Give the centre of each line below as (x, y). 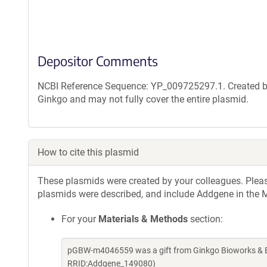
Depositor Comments (98, 61)
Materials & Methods (143, 219)
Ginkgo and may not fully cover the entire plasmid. (143, 99)
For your (80, 219)
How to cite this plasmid (88, 152)
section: (205, 219)
